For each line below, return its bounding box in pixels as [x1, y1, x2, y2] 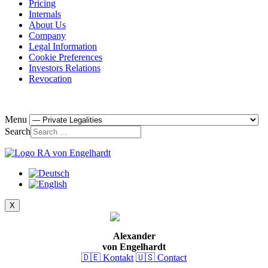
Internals [29, 9, 61, 20]
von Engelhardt [102, 242, 166, 252]
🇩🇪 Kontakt [81, 252, 133, 263]
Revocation [29, 74, 72, 84]
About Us [29, 20, 66, 31]
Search [5, 126, 31, 137]
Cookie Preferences [29, 52, 102, 63]
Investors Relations [29, 63, 100, 74]
